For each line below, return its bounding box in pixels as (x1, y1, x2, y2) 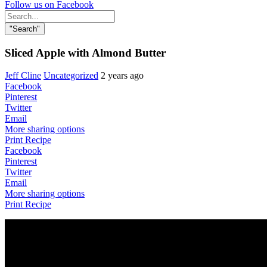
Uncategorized (44, 70, 98, 81)
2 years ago (101, 70, 144, 81)
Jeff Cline (5, 70, 41, 81)
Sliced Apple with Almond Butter (5, 46, 166, 59)
